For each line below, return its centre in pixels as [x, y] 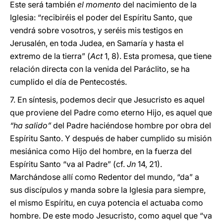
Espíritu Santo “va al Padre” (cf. [68, 164]
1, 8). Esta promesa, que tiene [158, 56]
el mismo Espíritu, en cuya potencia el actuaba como [107, 203]
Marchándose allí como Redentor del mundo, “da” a [105, 177]
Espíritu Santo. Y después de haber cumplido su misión [111, 138]
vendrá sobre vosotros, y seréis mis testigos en [96, 30]
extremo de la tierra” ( [50, 56]
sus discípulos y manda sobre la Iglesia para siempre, [108, 190]
